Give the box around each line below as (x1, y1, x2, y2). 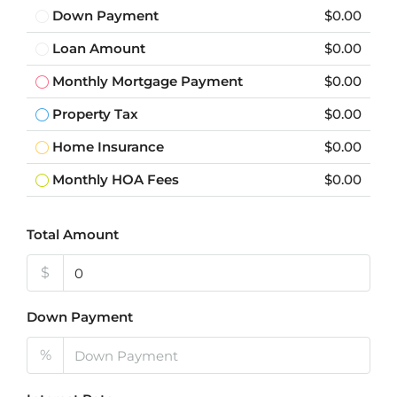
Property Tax (52, 105, 138, 122)
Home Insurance (52, 138, 164, 155)
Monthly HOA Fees (52, 171, 179, 188)
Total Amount (27, 226, 119, 243)
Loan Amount (52, 40, 145, 57)
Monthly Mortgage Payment (52, 73, 243, 90)
